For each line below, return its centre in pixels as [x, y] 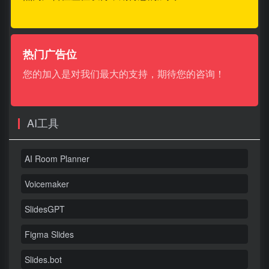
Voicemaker [47, 183]
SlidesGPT [45, 209]
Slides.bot [43, 259]
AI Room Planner [57, 158]
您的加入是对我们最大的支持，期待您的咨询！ [124, 73]
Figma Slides [49, 234]
